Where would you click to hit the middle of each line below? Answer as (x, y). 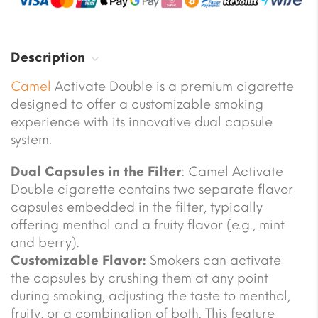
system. (31, 139)
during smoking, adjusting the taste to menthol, (150, 296)
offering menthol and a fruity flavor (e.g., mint (148, 225)
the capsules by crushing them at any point (139, 278)
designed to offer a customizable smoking (137, 104)
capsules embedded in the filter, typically (137, 207)
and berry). (45, 242)
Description (48, 57)
